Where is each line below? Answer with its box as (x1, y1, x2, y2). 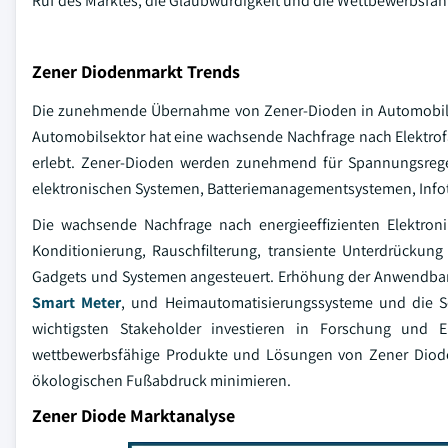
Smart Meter (32, 292, 122, 313)
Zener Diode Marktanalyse (32, 404, 235, 427)
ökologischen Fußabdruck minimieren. (32, 370, 291, 391)
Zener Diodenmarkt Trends (32, 60, 240, 83)
